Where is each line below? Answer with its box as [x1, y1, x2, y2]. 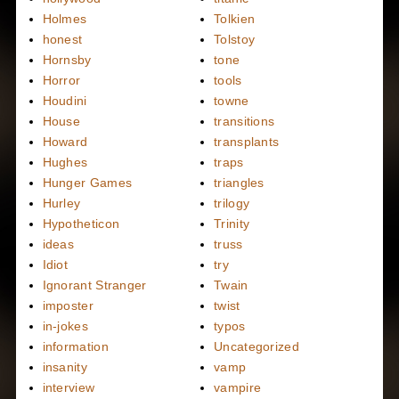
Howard [42, 134, 88, 149]
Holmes [42, 11, 87, 26]
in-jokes [42, 318, 88, 333]
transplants [214, 134, 280, 149]
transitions [214, 113, 275, 128]
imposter [42, 297, 94, 313]
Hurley [42, 195, 81, 210]
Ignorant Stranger [42, 277, 147, 292]
